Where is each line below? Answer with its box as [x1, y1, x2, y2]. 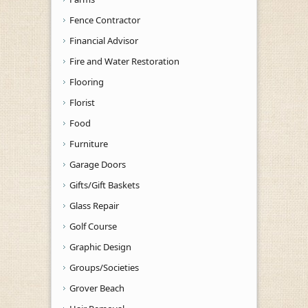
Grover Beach [69, 281, 124, 294]
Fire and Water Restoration [69, 54, 179, 67]
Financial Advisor [69, 34, 138, 47]
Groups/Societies [69, 261, 139, 274]
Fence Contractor [69, 13, 140, 26]
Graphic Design [69, 240, 131, 253]
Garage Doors [69, 157, 126, 170]
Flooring [69, 75, 104, 88]
